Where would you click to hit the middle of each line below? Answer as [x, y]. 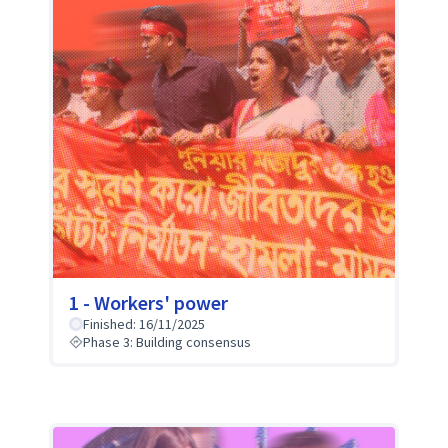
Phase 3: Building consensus [167, 342]
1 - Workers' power [149, 303]
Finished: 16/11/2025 [144, 324]
